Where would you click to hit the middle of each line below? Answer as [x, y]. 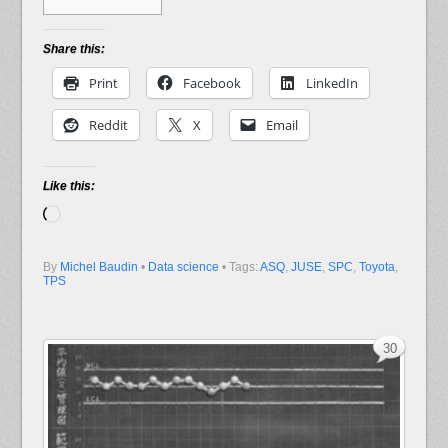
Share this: [73, 48]
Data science [183, 266]
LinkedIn [331, 82]
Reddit [108, 124]
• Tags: [240, 266]
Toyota [376, 266]
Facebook [211, 82]
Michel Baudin [98, 266]
